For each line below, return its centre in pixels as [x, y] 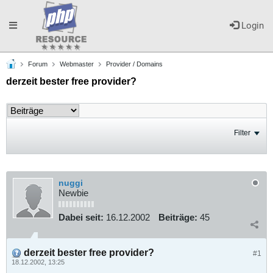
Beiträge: [178, 217]
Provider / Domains [134, 64]
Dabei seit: [81, 217]
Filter [242, 133]
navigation [30, 77]
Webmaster [77, 64]
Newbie [73, 193]
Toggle [22, 25]
